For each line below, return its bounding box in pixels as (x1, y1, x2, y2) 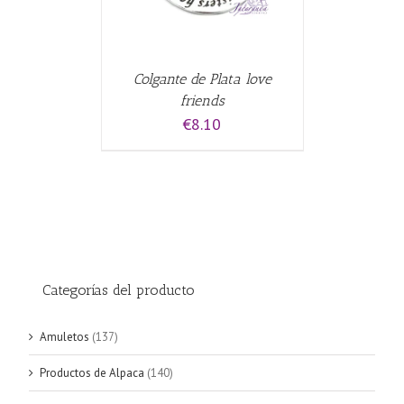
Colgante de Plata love (133, 69, 271, 87)
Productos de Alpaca (40, 365, 144, 381)
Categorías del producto (42, 280, 195, 298)
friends (179, 91, 225, 109)
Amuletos (40, 329, 89, 345)
